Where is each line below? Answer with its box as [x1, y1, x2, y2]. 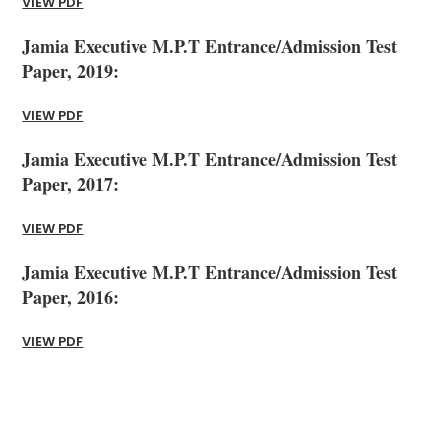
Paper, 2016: [22, 283, 120, 310]
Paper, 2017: [22, 170, 120, 197]
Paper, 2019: [22, 57, 120, 84]
